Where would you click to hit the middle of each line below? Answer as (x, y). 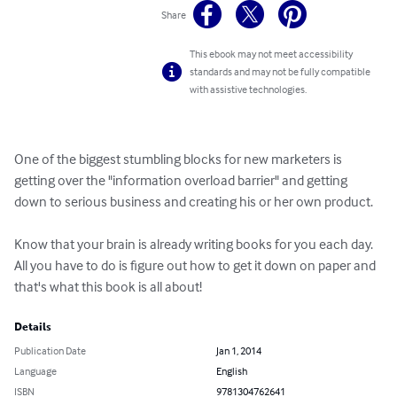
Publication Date (50, 351)
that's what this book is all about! (108, 287)
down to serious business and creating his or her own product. (194, 202)
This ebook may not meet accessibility (272, 54)
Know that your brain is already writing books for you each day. (195, 244)
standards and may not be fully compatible (280, 72)
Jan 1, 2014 (239, 351)
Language (35, 371)
